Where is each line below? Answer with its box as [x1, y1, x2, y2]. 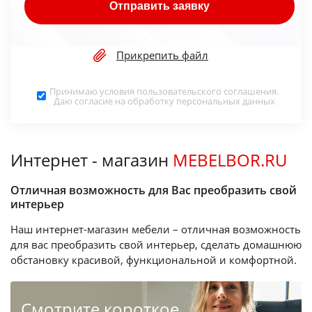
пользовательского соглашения [136, 84, 276, 97]
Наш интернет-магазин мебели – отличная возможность [10, 221, 301, 236]
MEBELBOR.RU [173, 148, 287, 171]
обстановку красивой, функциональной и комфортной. [10, 252, 297, 267]
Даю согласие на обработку [53, 94, 176, 107]
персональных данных [175, 94, 275, 107]
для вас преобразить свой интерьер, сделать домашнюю [10, 237, 302, 251]
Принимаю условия [49, 84, 136, 97]
